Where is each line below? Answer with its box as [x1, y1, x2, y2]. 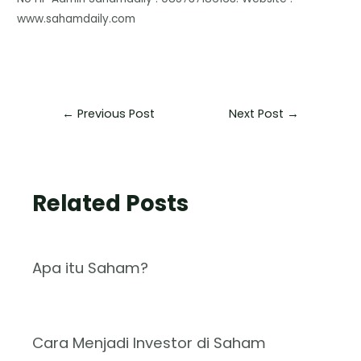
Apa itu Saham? [32, 257, 149, 278]
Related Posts [32, 187, 189, 219]
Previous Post [73, 105, 155, 122]
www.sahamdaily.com [17, 10, 136, 27]
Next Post [229, 105, 288, 122]
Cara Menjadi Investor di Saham [32, 332, 267, 353]
